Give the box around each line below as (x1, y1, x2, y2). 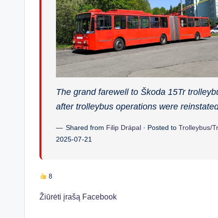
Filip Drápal (106, 123, 141, 131)
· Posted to (141, 123, 179, 131)
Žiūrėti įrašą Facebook (39, 192, 117, 201)
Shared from (66, 123, 106, 131)
